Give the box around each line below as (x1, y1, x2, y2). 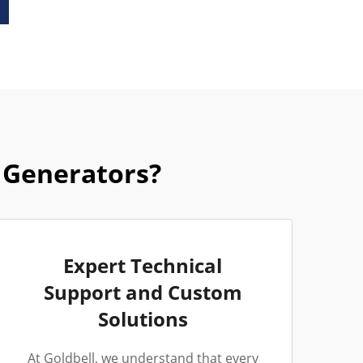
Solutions (97, 305, 188, 332)
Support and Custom (43, 279, 242, 305)
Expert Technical (63, 252, 222, 279)
